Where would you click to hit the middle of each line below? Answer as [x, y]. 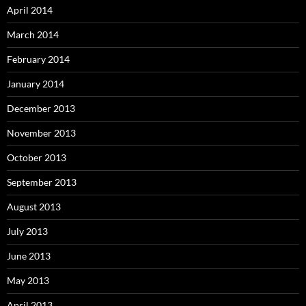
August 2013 [34, 207]
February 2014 [38, 59]
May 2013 [28, 281]
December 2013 [41, 109]
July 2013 [27, 232]
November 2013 [41, 133]
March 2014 [33, 35]
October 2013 [37, 158]
